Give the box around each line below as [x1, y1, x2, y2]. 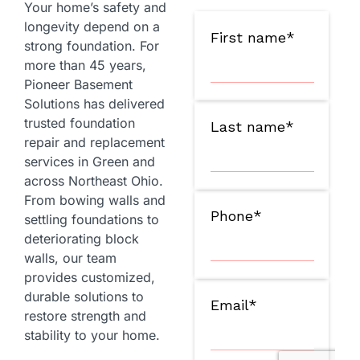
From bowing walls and [24, 192, 166, 209]
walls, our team [24, 250, 117, 267]
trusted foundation [24, 115, 135, 132]
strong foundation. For [24, 38, 159, 55]
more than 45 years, [24, 57, 146, 74]
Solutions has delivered [24, 96, 165, 112]
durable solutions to [24, 288, 144, 305]
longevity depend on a [24, 18, 160, 35]
